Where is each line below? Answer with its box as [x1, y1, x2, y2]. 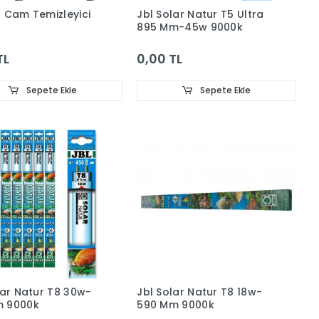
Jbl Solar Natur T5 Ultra [137, 7, 264, 21]
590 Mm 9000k [137, 297, 214, 312]
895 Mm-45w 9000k [137, 20, 244, 34]
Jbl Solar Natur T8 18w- [137, 284, 263, 299]
